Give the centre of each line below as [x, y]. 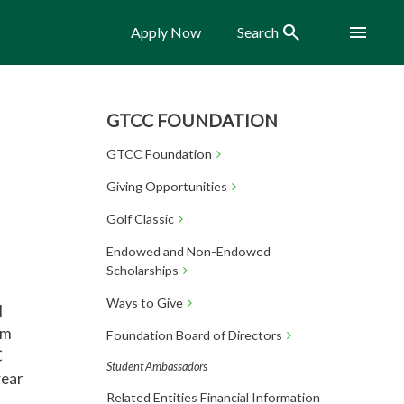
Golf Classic [140, 219]
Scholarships [142, 270]
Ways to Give [144, 303]
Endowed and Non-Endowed [188, 251]
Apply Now [166, 32]
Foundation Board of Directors [194, 335]
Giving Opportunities [166, 186]
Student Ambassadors [156, 366]
